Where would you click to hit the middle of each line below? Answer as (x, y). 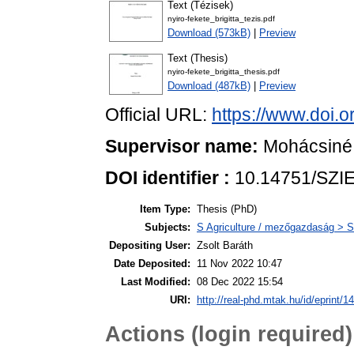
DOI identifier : (168, 177)
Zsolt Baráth (225, 245)
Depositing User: (150, 245)
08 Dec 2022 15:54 (240, 281)
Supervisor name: (182, 147)
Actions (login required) (229, 334)
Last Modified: (156, 281)
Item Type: (165, 209)
